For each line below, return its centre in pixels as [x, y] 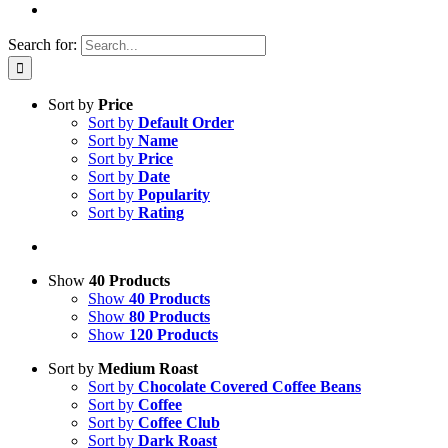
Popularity [174, 194]
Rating [161, 212]
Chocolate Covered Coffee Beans [249, 386]
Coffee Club [179, 422]
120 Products [173, 334]
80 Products [169, 316]
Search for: [42, 44]
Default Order [186, 122]
